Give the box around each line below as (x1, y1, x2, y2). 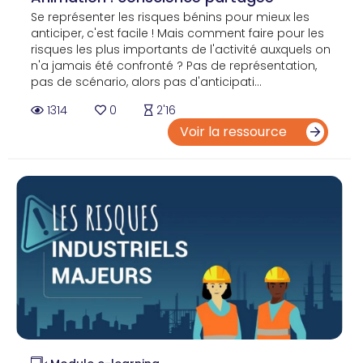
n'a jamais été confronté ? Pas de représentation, (31, 58, 317, 75)
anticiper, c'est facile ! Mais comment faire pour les (31, 25, 324, 42)
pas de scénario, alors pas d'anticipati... (31, 74, 262, 91)
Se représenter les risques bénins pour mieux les (31, 9, 310, 26)
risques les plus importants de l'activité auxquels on (31, 41, 331, 58)
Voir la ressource (180, 122, 290, 142)
